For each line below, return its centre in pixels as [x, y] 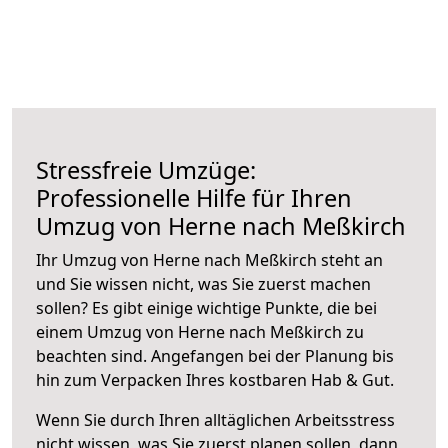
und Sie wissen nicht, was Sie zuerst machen [203, 283]
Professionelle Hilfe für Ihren [194, 197]
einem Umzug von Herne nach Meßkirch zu [200, 331]
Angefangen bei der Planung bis [272, 355]
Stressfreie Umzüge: [146, 169]
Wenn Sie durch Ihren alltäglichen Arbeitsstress [215, 419]
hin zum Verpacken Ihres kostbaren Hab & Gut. [215, 379]
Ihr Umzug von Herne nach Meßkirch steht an [209, 259]
